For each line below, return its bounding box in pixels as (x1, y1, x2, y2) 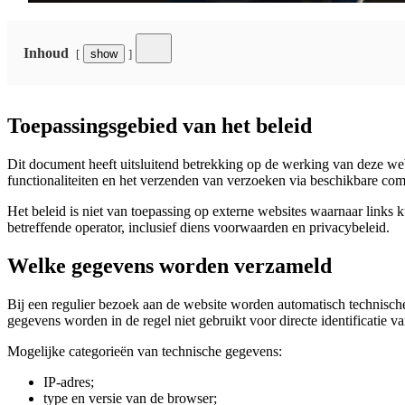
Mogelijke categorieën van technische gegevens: (7, 343, 282, 359)
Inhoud (24, 44, 69, 61)
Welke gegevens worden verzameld (7, 253, 332, 278)
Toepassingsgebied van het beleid (7, 113, 312, 137)
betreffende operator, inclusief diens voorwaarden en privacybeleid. (7, 219, 390, 235)
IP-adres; (43, 373, 94, 390)
